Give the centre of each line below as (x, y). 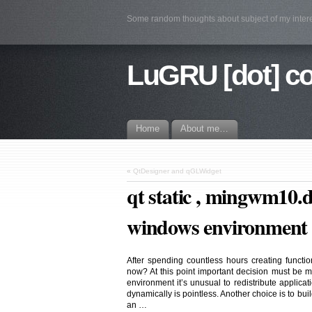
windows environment (217, 227)
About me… (204, 128)
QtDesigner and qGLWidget (177, 171)
